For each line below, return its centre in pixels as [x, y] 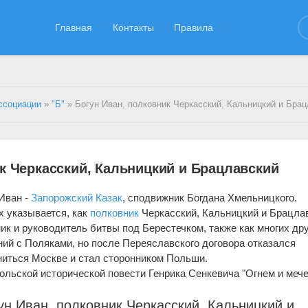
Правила [194, 27]
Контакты [133, 27]
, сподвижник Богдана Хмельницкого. [210, 197]
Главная [74, 27]
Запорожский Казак [77, 197]
